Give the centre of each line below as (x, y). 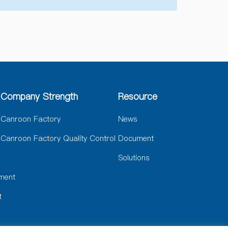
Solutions (134, 158)
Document (136, 138)
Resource (138, 96)
